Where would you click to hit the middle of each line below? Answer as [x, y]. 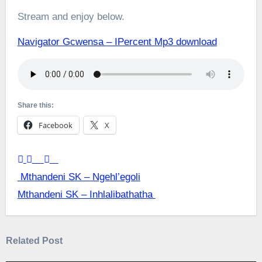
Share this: [35, 105]
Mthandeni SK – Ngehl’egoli [79, 177]
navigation [64, 203]
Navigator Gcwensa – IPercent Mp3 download [117, 42]
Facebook [55, 125]
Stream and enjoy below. [71, 16]
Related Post [34, 240]
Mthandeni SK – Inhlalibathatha [86, 194]
